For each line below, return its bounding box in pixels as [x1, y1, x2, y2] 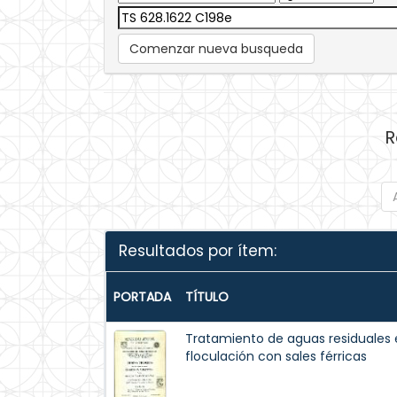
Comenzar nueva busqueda [129, 40, 303, 58]
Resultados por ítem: [119, 240, 276, 261]
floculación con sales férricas [185, 347, 367, 365]
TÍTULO [185, 288, 229, 306]
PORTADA [113, 288, 171, 306]
